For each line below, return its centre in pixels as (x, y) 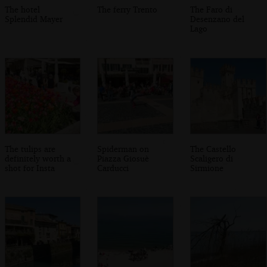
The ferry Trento (128, 10)
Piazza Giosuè (123, 158)
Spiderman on (123, 148)
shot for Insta (30, 167)
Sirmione (207, 167)
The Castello (213, 148)
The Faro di (212, 10)
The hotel (22, 10)
